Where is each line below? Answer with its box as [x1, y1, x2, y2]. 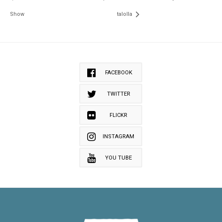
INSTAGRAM [103, 133, 134, 140]
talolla [117, 11, 134, 18]
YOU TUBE [105, 155, 132, 162]
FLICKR [110, 112, 127, 119]
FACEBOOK [105, 69, 132, 76]
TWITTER [107, 91, 130, 98]
